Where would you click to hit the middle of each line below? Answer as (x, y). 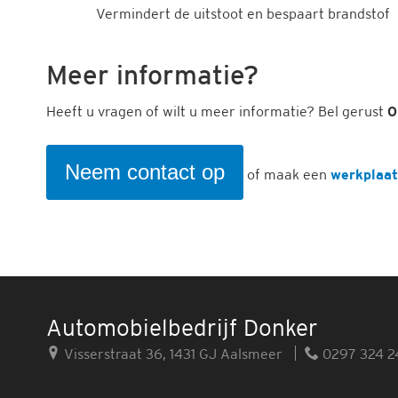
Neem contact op (145, 172)
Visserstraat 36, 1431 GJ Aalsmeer (171, 354)
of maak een (287, 174)
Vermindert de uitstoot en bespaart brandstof (243, 13)
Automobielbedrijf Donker (182, 327)
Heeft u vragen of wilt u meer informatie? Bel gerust (217, 111)
